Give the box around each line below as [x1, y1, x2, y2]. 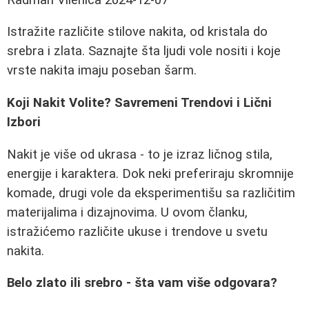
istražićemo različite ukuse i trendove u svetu [7, 223, 268, 239]
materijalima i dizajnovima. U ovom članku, [7, 204, 248, 220]
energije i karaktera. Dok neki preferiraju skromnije [7, 166, 294, 181]
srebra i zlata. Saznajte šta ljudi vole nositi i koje [7, 43, 281, 59]
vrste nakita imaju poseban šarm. [7, 63, 197, 79]
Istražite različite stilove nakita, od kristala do [7, 24, 268, 40]
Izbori [7, 114, 41, 130]
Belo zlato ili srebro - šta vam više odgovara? [7, 275, 277, 291]
